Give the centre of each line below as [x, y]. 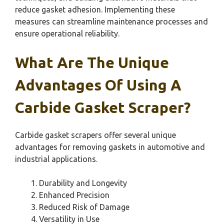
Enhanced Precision [74, 195]
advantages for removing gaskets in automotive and [110, 147]
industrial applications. [56, 159]
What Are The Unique [92, 63]
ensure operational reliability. [67, 34]
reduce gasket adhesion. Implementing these [95, 10]
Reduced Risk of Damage [84, 207]
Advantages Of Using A [98, 85]
